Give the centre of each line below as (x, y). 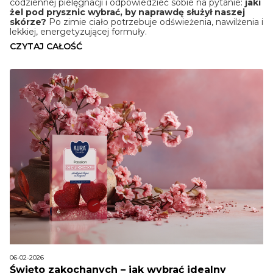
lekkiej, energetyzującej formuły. (78, 32)
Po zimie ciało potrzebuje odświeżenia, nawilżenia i (155, 22)
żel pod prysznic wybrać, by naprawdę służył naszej (127, 12)
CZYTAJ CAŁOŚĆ (46, 47)
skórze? (28, 22)
